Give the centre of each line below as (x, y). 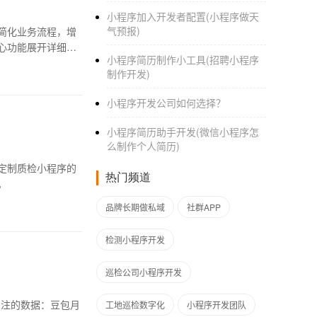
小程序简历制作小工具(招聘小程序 (183, 59)
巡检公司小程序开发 (144, 272)
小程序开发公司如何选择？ (166, 103)
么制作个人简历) (143, 146)
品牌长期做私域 (135, 207)
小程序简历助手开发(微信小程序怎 (183, 132)
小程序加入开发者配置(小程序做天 (183, 16)
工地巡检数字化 (135, 305)
